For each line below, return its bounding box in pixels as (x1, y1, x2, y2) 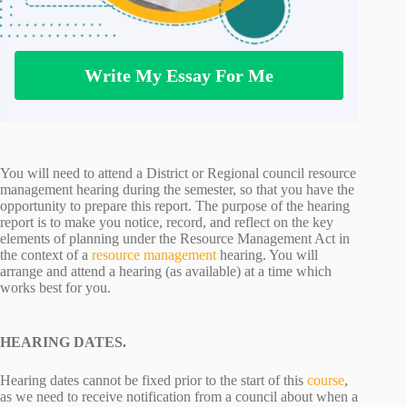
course (307, 372, 344, 389)
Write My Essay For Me (84, 65, 274, 86)
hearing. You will (220, 247, 318, 263)
